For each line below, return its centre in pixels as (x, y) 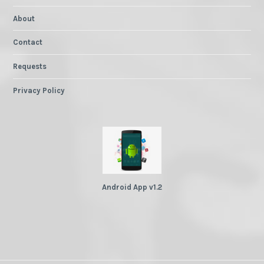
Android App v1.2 (132, 187)
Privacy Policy (39, 90)
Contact (28, 42)
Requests (30, 67)
